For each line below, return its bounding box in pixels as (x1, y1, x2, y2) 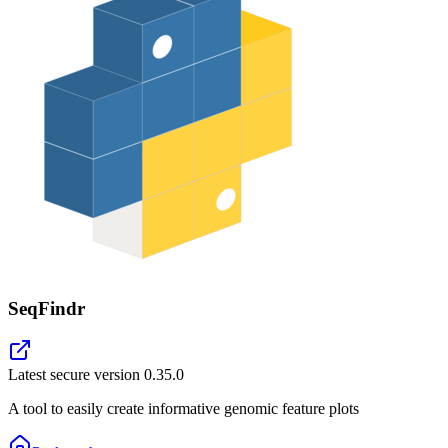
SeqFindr (8, 297, 85, 319)
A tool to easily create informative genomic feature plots (8, 400, 359, 418)
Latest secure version (8, 366, 144, 384)
